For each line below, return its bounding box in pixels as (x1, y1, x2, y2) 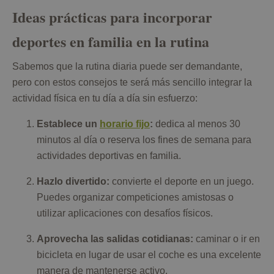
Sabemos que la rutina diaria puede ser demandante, (12, 61, 242, 72)
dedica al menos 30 (153, 119, 240, 130)
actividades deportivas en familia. (37, 150, 181, 161)
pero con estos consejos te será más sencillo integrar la (12, 77, 252, 88)
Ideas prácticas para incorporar (12, 6, 212, 28)
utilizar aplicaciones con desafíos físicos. (37, 208, 213, 219)
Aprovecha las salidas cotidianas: (37, 234, 193, 245)
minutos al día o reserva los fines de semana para (37, 135, 251, 146)
